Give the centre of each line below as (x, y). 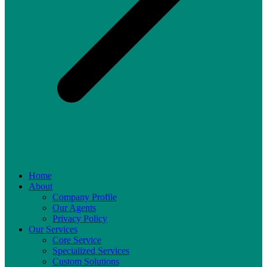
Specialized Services (91, 251)
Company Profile (85, 197)
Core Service (77, 240)
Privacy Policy (80, 218)
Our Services (53, 229)
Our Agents (74, 208)
